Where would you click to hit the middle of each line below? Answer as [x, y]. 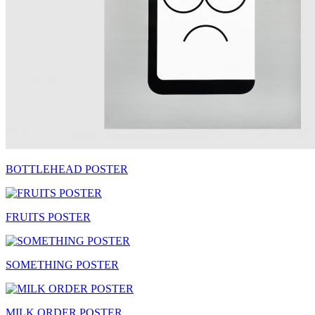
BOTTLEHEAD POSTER [67, 169]
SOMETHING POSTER [62, 265]
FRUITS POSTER [48, 217]
